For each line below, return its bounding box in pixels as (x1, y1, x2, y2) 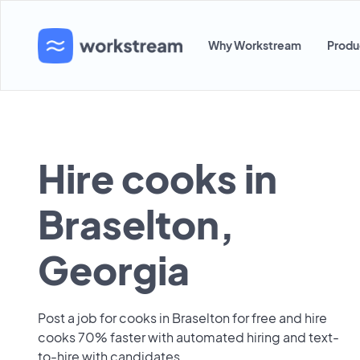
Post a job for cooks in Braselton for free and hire (38, 309, 327, 326)
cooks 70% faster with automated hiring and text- (38, 329, 339, 346)
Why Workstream (208, 38, 301, 52)
